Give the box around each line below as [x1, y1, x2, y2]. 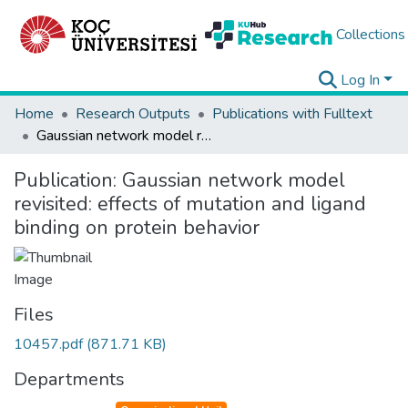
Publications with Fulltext [212, 104, 372, 124]
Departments [14, 367, 125, 392]
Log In [341, 70, 381, 90]
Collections [335, 25, 405, 45]
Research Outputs [76, 104, 190, 124]
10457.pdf [14, 334, 87, 354]
